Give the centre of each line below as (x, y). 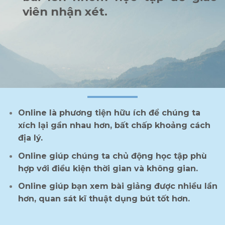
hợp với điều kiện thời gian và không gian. (108, 168)
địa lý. (30, 138)
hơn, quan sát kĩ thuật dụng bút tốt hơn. (104, 199)
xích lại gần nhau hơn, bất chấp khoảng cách (114, 126)
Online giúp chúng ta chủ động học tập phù (112, 156)
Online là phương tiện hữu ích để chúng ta (109, 113)
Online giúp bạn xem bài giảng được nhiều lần (118, 186)
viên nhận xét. (67, 12)
